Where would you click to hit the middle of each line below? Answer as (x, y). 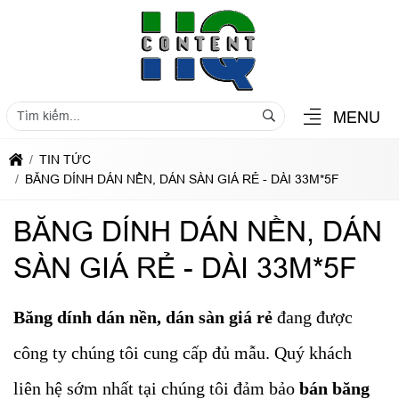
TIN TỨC (65, 159)
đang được (313, 317)
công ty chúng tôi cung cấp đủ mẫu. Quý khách (183, 353)
